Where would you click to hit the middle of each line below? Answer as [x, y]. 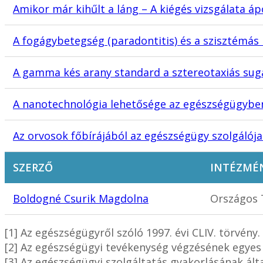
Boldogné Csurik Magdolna [81, 199]
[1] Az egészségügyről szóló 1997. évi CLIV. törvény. [132, 233]
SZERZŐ [33, 168]
